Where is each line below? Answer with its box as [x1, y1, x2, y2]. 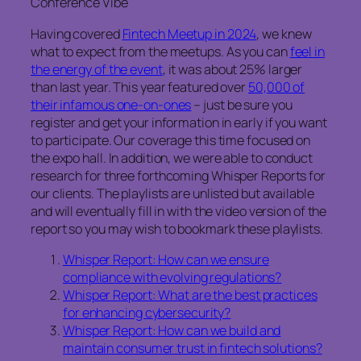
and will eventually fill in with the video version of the [31, 201, 327, 220]
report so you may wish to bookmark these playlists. [31, 219, 323, 238]
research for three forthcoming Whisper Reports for [31, 166, 326, 185]
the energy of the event [31, 60, 163, 78]
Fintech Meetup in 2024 [122, 24, 257, 43]
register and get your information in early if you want [31, 113, 327, 131]
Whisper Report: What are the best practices [63, 285, 317, 304]
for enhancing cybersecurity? [63, 303, 231, 322]
